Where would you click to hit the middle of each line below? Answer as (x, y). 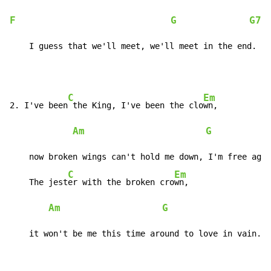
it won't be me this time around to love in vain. (135, 234)
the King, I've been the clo (135, 106)
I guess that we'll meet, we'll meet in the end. (133, 46)
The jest (39, 182)
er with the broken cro (121, 182)
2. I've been (39, 106)
